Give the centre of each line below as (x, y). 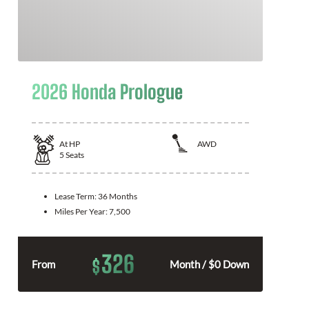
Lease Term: (76, 196)
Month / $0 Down (209, 264)
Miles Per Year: (82, 211)
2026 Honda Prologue (107, 92)
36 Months (118, 196)
